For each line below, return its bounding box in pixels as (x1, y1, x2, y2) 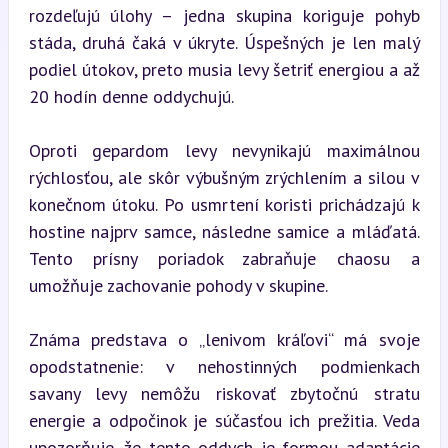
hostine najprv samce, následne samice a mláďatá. (28, 220, 420, 243)
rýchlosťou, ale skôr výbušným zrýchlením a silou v (28, 166, 420, 189)
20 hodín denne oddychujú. (28, 85, 234, 108)
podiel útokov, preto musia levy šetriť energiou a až (28, 58, 420, 81)
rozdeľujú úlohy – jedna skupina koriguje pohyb (28, 4, 420, 27)
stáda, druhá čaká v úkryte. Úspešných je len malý (28, 31, 420, 54)
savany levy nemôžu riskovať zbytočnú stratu (28, 382, 420, 405)
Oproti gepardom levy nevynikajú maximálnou (28, 139, 420, 162)
